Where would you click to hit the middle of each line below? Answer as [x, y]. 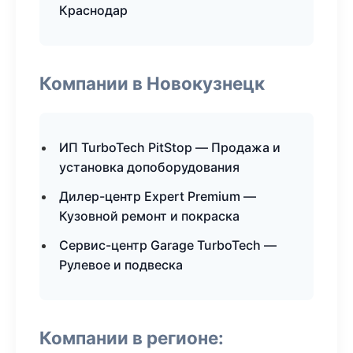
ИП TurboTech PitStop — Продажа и [170, 147]
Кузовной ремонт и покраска [149, 216]
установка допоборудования [149, 167]
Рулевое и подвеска [121, 265]
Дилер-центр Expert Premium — [158, 196]
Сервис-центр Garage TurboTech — [168, 245]
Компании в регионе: [132, 338]
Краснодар [93, 10]
